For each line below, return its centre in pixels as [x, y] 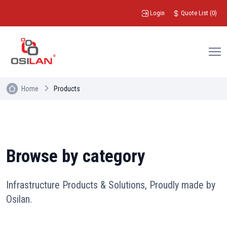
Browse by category [76, 156]
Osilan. [19, 199]
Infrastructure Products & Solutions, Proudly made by [111, 185]
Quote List [195, 13]
